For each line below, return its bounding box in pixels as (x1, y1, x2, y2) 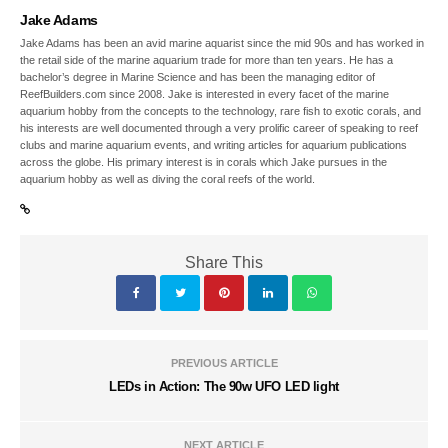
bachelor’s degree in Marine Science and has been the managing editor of (20, 71, 376, 84)
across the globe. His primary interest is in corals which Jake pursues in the (20, 156, 388, 169)
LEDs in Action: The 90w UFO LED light (109, 379, 339, 395)
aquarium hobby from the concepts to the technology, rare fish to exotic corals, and (20, 105, 422, 118)
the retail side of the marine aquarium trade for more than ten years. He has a (20, 54, 394, 67)
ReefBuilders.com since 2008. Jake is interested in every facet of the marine (20, 88, 390, 101)
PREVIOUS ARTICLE (170, 357, 278, 370)
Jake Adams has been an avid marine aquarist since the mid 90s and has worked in (20, 37, 425, 50)
